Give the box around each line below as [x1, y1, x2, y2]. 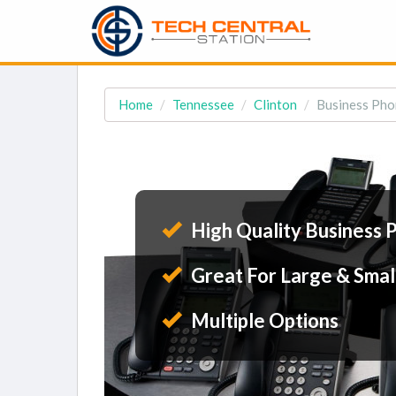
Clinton [254, 96, 297, 112]
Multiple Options [187, 308, 339, 332]
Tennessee [172, 96, 234, 112]
